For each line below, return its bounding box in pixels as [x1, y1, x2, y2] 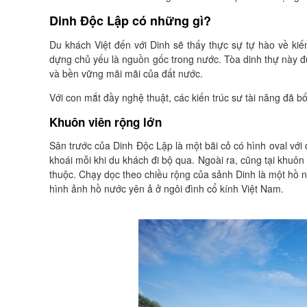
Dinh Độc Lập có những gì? [49, 12, 211, 29]
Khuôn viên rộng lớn [49, 114, 162, 130]
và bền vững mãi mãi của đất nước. [49, 66, 203, 80]
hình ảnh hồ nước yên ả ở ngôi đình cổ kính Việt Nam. [49, 182, 284, 195]
